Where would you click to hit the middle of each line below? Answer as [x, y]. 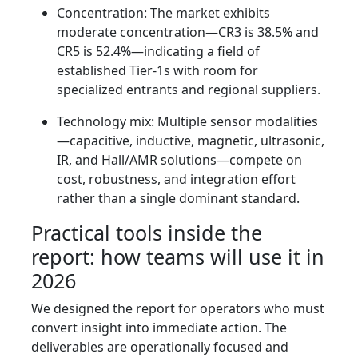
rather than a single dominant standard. [178, 199]
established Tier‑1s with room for [157, 71]
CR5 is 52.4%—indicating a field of [158, 52]
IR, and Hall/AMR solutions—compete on [179, 160]
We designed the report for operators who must [178, 309]
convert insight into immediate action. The [159, 328]
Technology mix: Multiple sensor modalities [187, 122]
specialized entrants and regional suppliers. [189, 90]
